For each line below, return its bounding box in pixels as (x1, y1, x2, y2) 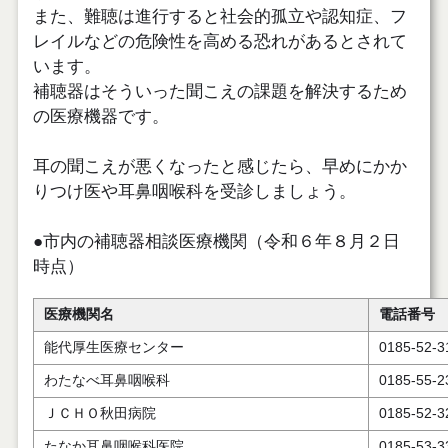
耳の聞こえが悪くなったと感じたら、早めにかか (32, 156, 407, 176)
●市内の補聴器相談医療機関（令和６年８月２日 (32, 231, 400, 251)
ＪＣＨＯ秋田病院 (43, 405, 156, 421)
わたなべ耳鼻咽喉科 (43, 372, 170, 388)
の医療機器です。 (32, 106, 169, 126)
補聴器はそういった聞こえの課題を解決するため (32, 81, 407, 101)
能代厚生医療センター (43, 339, 184, 355)
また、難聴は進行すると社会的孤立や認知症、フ (32, 6, 407, 26)
